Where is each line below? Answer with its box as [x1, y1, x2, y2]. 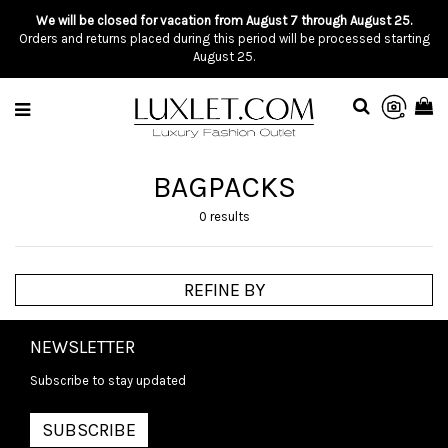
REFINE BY [183, 279, 265, 301]
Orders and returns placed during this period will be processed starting [18, 31, 430, 46]
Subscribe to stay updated [30, 373, 186, 388]
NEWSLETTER [30, 336, 135, 358]
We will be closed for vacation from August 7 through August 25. [36, 13, 412, 28]
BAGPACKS [152, 169, 296, 205]
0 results [198, 209, 250, 224]
